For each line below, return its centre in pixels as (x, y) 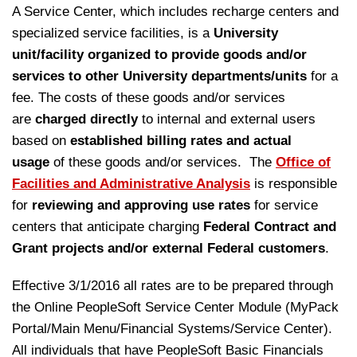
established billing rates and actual (181, 141)
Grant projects (58, 248)
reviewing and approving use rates (141, 205)
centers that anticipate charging (108, 227)
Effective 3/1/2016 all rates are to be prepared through (173, 286)
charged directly (86, 119)
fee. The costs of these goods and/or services (149, 98)
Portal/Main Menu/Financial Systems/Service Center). (174, 329)
